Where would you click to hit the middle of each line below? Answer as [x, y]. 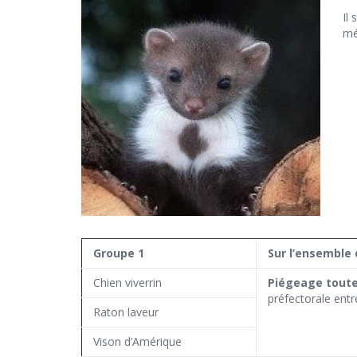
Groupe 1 [119, 253]
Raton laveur [126, 312]
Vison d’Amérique [137, 342]
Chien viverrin [127, 283]
